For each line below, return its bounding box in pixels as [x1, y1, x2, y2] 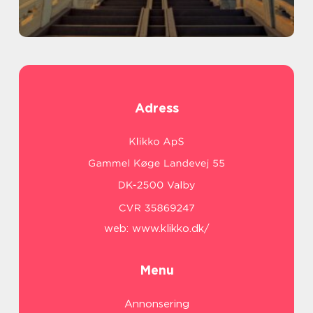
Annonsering [124, 298, 189, 311]
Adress [134, 101, 179, 116]
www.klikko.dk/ [131, 222, 210, 235]
